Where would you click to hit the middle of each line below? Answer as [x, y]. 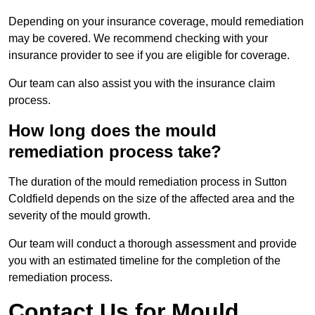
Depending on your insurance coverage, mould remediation [156, 22]
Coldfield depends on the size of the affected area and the [152, 199]
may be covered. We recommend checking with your [138, 39]
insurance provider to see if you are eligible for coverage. [149, 56]
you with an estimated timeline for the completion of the [144, 261]
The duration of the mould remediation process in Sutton [148, 182]
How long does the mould [112, 131]
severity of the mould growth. [79, 216]
